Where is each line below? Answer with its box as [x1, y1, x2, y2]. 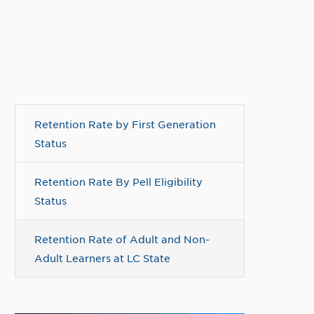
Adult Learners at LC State [34, 252, 170, 264]
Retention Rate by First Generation [34, 118, 216, 130]
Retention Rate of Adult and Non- [34, 233, 210, 245]
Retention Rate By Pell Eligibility [34, 175, 203, 188]
